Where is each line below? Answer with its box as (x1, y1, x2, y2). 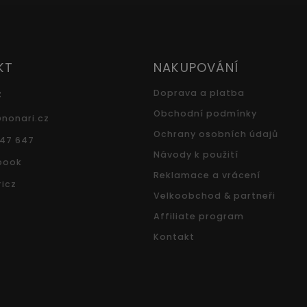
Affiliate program (153, 210, 244, 223)
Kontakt (153, 231, 195, 243)
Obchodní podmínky (153, 108, 257, 120)
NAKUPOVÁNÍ (153, 59, 238, 77)
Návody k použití (153, 149, 238, 161)
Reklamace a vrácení (153, 169, 260, 182)
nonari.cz (2, 112, 49, 125)
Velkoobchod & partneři (153, 190, 275, 202)
